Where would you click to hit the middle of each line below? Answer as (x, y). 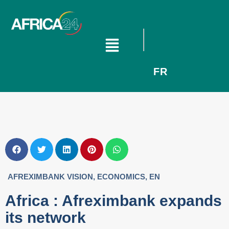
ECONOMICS (121, 177)
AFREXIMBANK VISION (50, 177)
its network (45, 217)
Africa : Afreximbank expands (113, 201)
